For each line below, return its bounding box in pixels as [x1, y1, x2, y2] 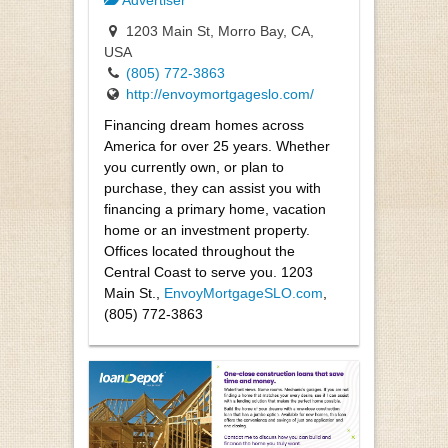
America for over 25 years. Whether [104, 137, 330, 154]
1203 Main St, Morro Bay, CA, [122, 23, 314, 40]
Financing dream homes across [104, 116, 304, 133]
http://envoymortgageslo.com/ [126, 86, 314, 103]
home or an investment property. [104, 221, 310, 238]
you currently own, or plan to [104, 158, 284, 175]
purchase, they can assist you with [104, 179, 321, 196]
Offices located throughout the [104, 242, 295, 259]
